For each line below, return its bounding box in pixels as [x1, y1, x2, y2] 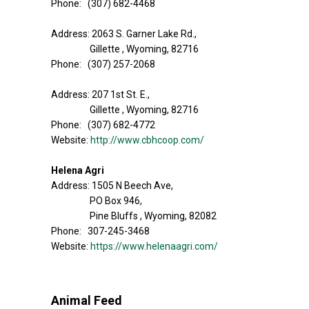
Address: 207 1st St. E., [51, 89, 150, 100]
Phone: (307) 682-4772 [51, 119, 155, 130]
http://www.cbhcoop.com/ [90, 134, 204, 146]
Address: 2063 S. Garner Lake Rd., [51, 28, 197, 39]
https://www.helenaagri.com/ [90, 241, 218, 252]
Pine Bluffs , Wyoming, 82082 [90, 210, 217, 221]
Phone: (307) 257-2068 [51, 59, 155, 70]
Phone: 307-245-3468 [51, 226, 150, 237]
